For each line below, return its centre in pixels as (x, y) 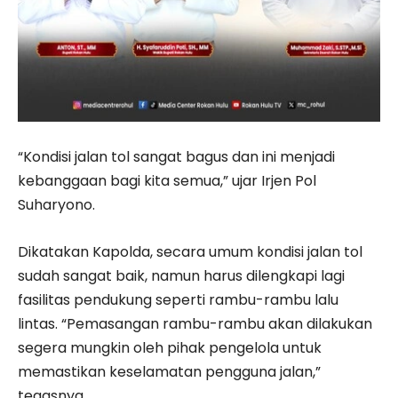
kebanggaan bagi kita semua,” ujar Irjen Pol (167, 181)
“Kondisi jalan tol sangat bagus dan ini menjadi (176, 157)
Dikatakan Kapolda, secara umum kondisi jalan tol (190, 252)
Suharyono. (56, 205)
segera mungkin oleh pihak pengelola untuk (170, 348)
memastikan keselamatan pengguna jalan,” (169, 372)
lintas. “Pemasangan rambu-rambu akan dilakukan (195, 324)
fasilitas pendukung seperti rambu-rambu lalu (178, 300)
